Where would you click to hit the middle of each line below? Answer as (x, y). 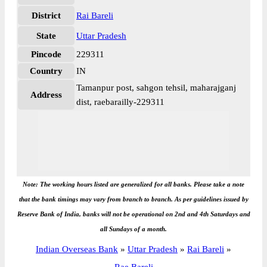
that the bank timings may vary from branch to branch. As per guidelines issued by (133, 199)
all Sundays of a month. (133, 229)
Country (46, 71)
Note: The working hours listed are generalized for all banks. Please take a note (133, 184)
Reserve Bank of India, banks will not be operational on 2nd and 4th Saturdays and (133, 214)
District (46, 15)
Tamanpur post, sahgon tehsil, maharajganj (156, 88)
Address (46, 95)
